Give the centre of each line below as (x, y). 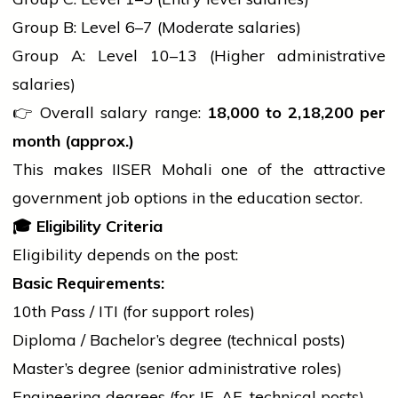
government (57, 198)
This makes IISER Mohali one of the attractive (199, 170)
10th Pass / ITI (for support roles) (134, 312)
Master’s (45, 369)
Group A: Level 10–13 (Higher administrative (199, 56)
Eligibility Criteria (97, 227)
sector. (337, 198)
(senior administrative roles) (236, 369)
